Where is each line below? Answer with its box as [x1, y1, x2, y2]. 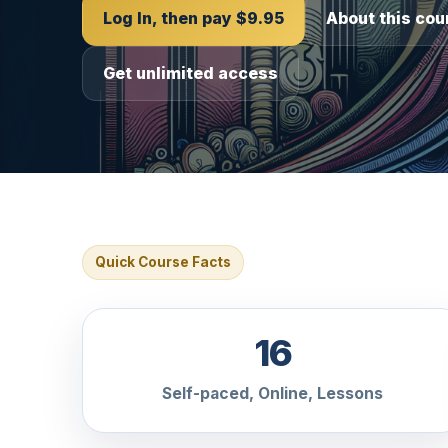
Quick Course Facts [95, 253, 231, 270]
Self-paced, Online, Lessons [162, 383, 384, 403]
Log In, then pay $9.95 [103, 7, 284, 28]
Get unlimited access [103, 62, 278, 83]
